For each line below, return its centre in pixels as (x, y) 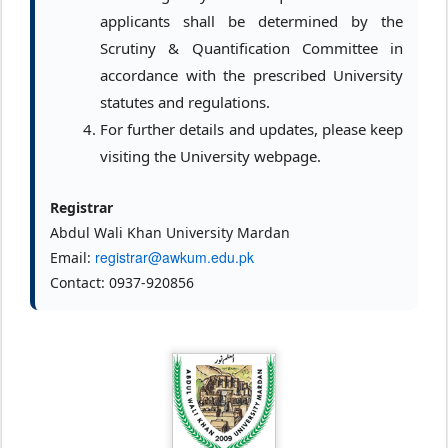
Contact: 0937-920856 (122, 282)
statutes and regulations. (185, 101)
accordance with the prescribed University (251, 74)
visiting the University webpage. (210, 155)
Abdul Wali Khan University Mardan (170, 232)
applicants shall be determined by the (251, 20)
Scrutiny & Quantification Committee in (251, 47)
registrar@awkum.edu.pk (174, 256)
